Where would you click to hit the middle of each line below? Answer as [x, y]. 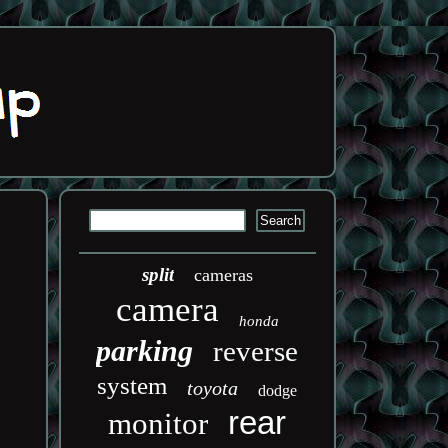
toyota [213, 388]
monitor [158, 423]
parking [145, 350]
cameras [223, 275]
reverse [256, 351]
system [132, 385]
